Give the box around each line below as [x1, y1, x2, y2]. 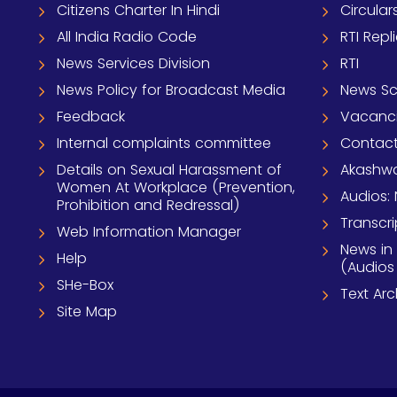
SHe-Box [57, 275, 113, 295]
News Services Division [57, 53, 210, 74]
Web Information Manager [57, 222, 241, 242]
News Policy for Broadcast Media [57, 80, 285, 100]
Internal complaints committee [57, 133, 271, 153]
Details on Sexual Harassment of [57, 160, 282, 180]
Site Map [57, 301, 117, 322]
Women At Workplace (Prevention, [57, 177, 295, 198]
